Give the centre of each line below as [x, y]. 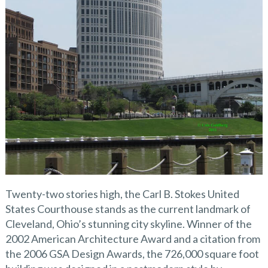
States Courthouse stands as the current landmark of [128, 209]
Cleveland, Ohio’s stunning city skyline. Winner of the [128, 224]
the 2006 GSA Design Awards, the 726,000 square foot [132, 254]
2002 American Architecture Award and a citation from [133, 239]
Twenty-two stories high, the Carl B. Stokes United [122, 194]
